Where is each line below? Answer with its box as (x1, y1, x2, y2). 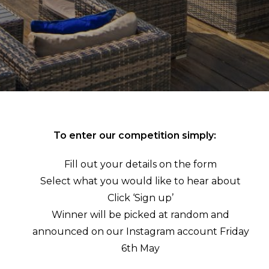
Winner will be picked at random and (52, 209, 229, 220)
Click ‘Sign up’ (107, 192, 174, 204)
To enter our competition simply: (53, 130, 216, 141)
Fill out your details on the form (64, 159, 217, 170)
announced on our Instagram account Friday (32, 226, 249, 237)
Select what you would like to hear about (40, 175, 241, 187)
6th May (121, 243, 160, 254)
